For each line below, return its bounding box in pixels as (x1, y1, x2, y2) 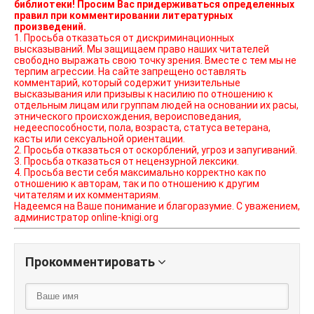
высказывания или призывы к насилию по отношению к (14, 88, 273, 100)
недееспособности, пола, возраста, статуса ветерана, (14, 122, 271, 134)
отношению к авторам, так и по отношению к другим (14, 178, 259, 190)
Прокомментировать (25, 254, 158, 270)
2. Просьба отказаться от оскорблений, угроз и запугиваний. (14, 144, 297, 156)
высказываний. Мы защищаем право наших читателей (14, 43, 87, 55)
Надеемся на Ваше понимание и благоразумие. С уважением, (14, 200, 300, 212)
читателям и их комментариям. (14, 189, 161, 201)
